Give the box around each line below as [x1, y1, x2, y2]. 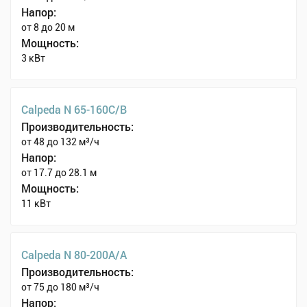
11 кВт [21, 198, 51, 210]
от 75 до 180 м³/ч [21, 282, 99, 293]
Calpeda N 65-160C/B [21, 102, 127, 117]
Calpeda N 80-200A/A [21, 247, 127, 262]
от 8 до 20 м [21, 22, 75, 34]
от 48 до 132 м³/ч [21, 136, 99, 148]
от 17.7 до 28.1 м [21, 167, 97, 179]
